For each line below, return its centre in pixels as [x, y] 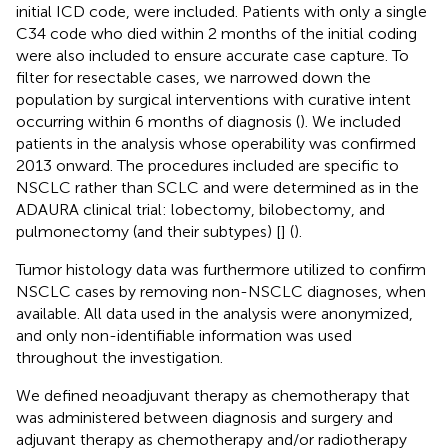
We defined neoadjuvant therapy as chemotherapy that [213, 395]
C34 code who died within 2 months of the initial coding [216, 33]
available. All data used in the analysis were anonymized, [214, 313]
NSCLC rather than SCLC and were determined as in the [217, 187]
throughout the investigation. [119, 357]
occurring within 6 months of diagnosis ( [158, 121]
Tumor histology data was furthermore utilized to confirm [221, 269]
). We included [350, 121]
